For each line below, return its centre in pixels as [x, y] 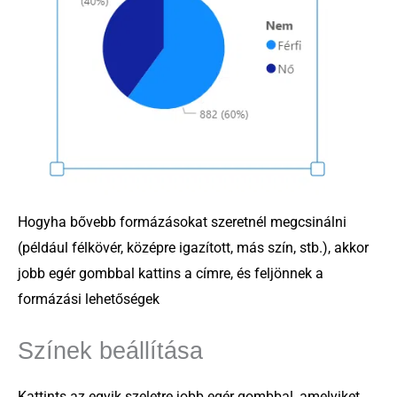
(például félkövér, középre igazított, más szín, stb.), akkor [193, 248]
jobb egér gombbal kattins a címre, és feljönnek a [171, 274]
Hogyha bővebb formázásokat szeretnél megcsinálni [182, 222]
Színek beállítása [110, 350]
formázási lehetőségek [89, 300]
